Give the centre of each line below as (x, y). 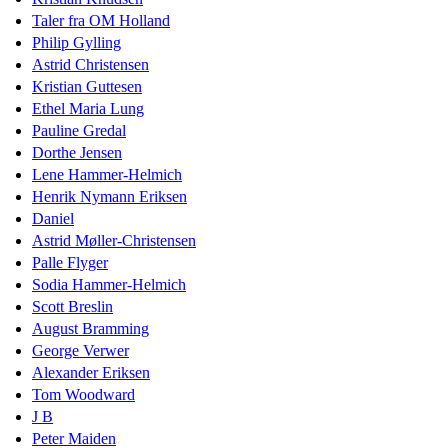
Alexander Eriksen (91, 372)
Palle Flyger (70, 262)
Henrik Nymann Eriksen (109, 196)
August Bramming (90, 328)
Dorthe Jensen (77, 152)
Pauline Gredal (79, 130)
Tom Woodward (83, 394)
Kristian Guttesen (87, 86)
